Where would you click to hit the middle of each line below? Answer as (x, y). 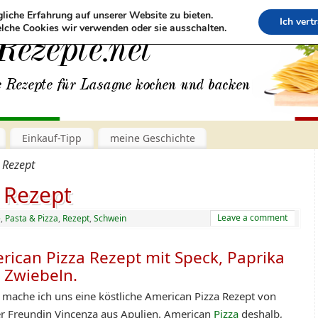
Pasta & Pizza (32, 218)
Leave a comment (252, 217)
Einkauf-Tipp (51, 138)
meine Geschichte (152, 138)
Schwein (110, 218)
